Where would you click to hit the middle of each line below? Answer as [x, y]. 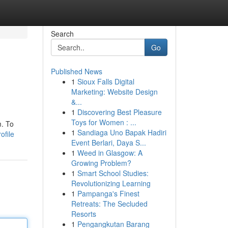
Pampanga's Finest [108, 193]
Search [62, 34]
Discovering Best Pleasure [119, 112]
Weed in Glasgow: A [110, 153]
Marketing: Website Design [114, 92]
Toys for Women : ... [104, 122]
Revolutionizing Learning [111, 183]
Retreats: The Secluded [109, 204]
